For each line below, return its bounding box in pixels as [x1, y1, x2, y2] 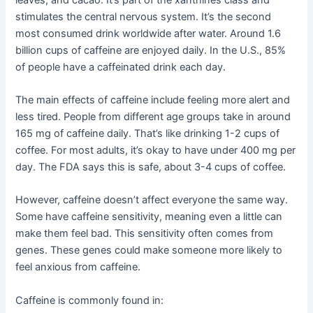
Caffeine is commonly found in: [15, 293, 164, 307]
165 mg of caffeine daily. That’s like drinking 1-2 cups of [15, 127, 280, 140]
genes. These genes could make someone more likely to [15, 244, 283, 257]
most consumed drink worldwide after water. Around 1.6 [15, 27, 282, 40]
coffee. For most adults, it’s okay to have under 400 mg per [15, 144, 296, 157]
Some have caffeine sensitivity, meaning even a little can [15, 210, 283, 224]
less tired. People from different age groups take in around [15, 110, 291, 124]
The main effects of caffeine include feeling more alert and [15, 94, 291, 107]
